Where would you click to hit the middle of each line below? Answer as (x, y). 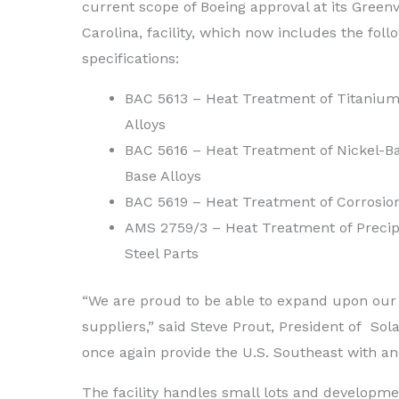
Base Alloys (163, 175)
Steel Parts (162, 253)
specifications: (130, 58)
